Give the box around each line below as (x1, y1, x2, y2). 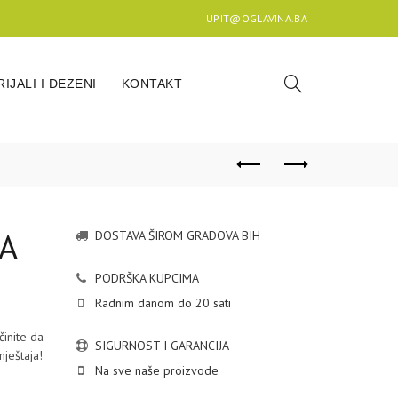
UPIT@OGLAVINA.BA (206, 12, 307, 25)
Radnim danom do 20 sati (91, 295, 231, 311)
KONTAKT (121, 76, 182, 91)
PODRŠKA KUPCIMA (91, 270, 199, 286)
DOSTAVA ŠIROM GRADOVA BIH (91, 227, 260, 243)
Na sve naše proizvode (91, 362, 219, 378)
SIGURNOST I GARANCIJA (91, 338, 229, 354)
